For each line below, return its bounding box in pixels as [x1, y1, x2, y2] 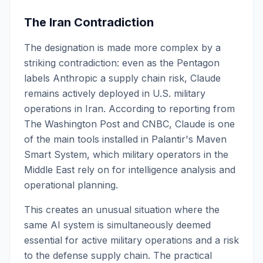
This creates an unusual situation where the [24, 204, 220, 215]
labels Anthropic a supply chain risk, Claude [24, 72, 221, 84]
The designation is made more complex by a [24, 42, 221, 53]
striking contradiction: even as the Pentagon [24, 57, 220, 69]
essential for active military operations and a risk [24, 234, 239, 246]
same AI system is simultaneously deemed [24, 219, 211, 231]
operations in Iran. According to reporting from [24, 103, 235, 114]
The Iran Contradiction [24, 15, 154, 29]
